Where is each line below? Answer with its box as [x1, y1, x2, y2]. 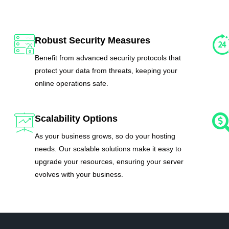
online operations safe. [35, 79, 109, 87]
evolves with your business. [35, 170, 124, 178]
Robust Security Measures [35, 35, 151, 45]
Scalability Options [35, 113, 118, 124]
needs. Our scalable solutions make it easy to [35, 144, 182, 153]
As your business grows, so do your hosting [35, 131, 176, 140]
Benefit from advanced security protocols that [35, 53, 181, 62]
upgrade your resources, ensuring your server [35, 157, 184, 166]
